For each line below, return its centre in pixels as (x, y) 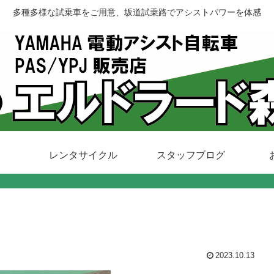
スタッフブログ (191, 155)
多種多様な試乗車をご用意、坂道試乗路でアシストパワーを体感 (137, 13)
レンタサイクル (83, 155)
